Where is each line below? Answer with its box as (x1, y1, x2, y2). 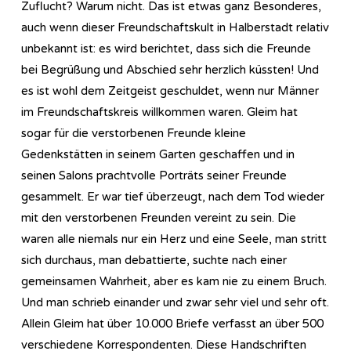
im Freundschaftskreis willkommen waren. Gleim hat (21, 104, 298, 119)
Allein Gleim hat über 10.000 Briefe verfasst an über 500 (21, 316, 324, 331)
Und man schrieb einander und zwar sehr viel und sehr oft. (21, 295, 329, 309)
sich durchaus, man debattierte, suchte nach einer (21, 252, 287, 267)
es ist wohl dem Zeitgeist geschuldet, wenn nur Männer (21, 83, 319, 98)
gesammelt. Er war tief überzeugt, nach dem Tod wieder (21, 189, 324, 204)
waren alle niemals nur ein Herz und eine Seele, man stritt (21, 231, 327, 246)
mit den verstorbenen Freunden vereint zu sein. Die (21, 210, 296, 225)
